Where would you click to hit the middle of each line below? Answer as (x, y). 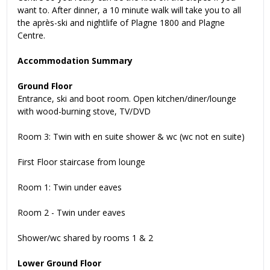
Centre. (31, 35)
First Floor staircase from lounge (81, 162)
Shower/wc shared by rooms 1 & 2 (85, 237)
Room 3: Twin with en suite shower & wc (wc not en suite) (131, 136)
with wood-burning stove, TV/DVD (84, 111)
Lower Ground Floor (59, 263)
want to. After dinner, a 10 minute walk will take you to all (129, 10)
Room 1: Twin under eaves (70, 187)
